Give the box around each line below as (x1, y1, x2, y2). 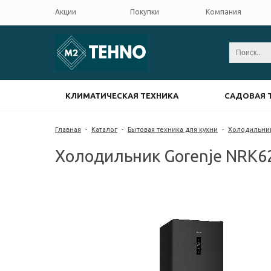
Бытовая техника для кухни (128, 125, 218, 133)
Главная (55, 125, 81, 133)
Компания (206, 8, 241, 16)
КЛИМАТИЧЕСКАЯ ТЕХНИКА (65, 91, 178, 100)
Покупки (130, 8, 159, 16)
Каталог (91, 125, 117, 133)
